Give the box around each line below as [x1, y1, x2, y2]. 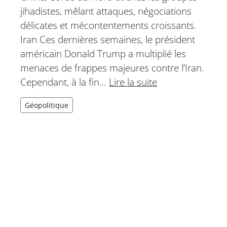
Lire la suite [109, 75, 157, 89]
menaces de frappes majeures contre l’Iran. [20, 61, 204, 75]
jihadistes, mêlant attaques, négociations [20, 4, 192, 18]
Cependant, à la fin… [20, 75, 109, 89]
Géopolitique [25, 100, 68, 110]
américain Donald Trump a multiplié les [20, 47, 186, 61]
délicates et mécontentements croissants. [20, 18, 197, 32]
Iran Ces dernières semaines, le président [20, 32, 195, 47]
